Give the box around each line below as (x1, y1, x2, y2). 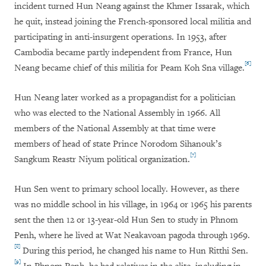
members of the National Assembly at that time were (14, 123, 216, 135)
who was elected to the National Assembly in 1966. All (14, 107, 220, 119)
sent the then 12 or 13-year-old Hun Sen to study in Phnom (14, 214, 238, 226)
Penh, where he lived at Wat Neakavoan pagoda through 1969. (14, 230, 250, 242)
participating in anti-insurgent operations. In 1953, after (14, 31, 227, 43)
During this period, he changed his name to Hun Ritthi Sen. (20, 245, 248, 257)
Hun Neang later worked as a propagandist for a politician (14, 92, 236, 104)
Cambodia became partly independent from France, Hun (14, 47, 232, 59)
